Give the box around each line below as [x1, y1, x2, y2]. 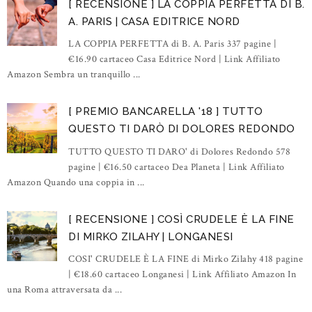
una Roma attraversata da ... [7, 283, 122, 296]
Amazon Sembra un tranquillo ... [7, 68, 141, 81]
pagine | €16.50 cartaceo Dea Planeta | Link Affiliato [68, 160, 285, 173]
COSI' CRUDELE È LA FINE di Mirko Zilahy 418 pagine [68, 252, 304, 265]
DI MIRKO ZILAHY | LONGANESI [68, 230, 233, 243]
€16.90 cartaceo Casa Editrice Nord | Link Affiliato [68, 53, 281, 66]
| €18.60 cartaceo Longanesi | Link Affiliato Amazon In [68, 267, 297, 281]
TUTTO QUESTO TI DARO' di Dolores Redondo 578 [68, 145, 291, 158]
